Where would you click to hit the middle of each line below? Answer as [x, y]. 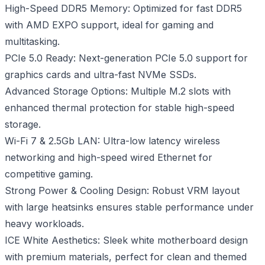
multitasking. [32, 41]
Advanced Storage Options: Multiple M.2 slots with [118, 91]
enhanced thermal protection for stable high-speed [119, 108]
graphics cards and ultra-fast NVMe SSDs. [101, 75]
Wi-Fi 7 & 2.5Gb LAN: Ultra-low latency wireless [112, 141]
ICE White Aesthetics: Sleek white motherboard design [126, 240]
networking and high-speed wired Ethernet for [109, 157]
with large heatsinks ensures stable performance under [129, 207]
